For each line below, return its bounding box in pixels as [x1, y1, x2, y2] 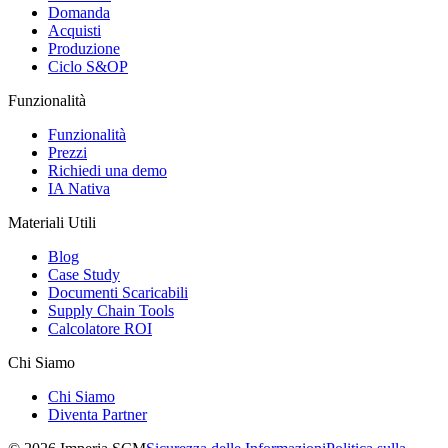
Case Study [48, 265, 120, 283]
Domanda [48, 3, 110, 21]
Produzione [48, 39, 120, 57]
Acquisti [48, 21, 101, 39]
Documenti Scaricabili [48, 283, 188, 301]
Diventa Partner [48, 405, 147, 423]
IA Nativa [48, 179, 110, 197]
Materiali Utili [8, 213, 96, 231]
